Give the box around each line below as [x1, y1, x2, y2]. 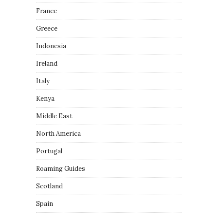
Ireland [36, 59, 57, 68]
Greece [36, 24, 57, 33]
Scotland [36, 182, 63, 190]
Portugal [36, 146, 62, 155]
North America [36, 129, 81, 138]
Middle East [36, 111, 73, 120]
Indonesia [36, 41, 66, 50]
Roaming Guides [36, 164, 85, 173]
